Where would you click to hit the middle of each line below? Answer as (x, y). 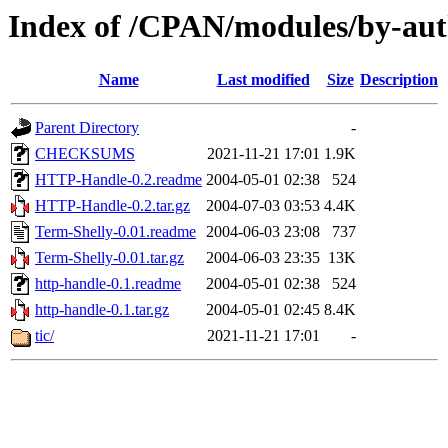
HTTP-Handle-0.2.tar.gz (112, 206)
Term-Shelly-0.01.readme (115, 232)
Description (399, 80)
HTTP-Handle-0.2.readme (118, 180)
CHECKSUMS (85, 154)
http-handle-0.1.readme (108, 284)
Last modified (263, 80)
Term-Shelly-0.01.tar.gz (109, 258)
